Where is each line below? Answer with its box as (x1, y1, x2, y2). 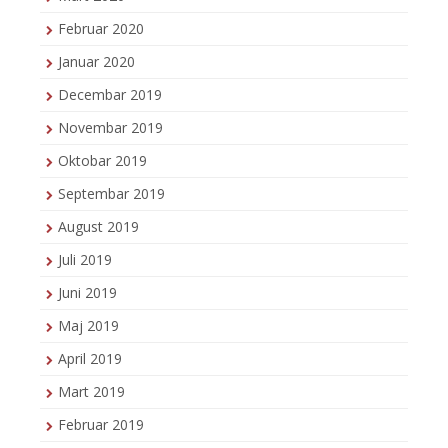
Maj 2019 (58, 316, 119, 336)
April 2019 (58, 349, 122, 369)
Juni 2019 (58, 283, 117, 303)
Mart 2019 (58, 382, 125, 402)
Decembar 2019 (58, 85, 162, 105)
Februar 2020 (58, 19, 144, 39)
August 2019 (58, 217, 139, 237)
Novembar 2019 (58, 118, 163, 138)
